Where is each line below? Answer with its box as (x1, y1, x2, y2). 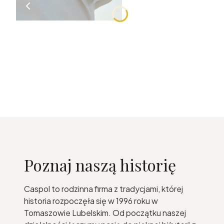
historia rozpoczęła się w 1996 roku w (24, 195, 158, 206)
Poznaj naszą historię (24, 153, 176, 175)
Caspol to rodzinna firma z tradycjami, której (24, 183, 183, 194)
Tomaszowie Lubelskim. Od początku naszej (24, 207, 186, 218)
